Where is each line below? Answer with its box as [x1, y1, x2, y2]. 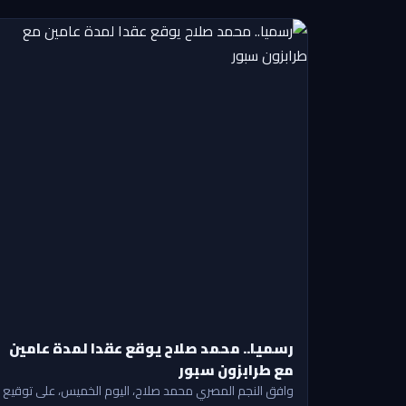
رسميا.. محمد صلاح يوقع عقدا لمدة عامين [9, 335, 294, 362]
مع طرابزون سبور [179, 357, 294, 383]
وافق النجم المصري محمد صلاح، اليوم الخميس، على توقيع [3, 380, 294, 402]
